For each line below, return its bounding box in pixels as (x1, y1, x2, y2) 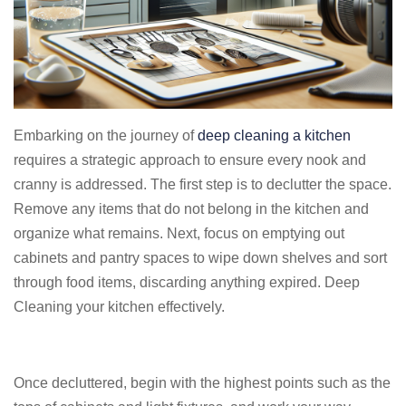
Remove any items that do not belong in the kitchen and (14, 201, 369, 217)
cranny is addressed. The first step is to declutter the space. (14, 177, 391, 192)
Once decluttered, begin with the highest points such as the (14, 375, 391, 391)
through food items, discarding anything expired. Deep (14, 275, 360, 290)
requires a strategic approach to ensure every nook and (14, 152, 366, 168)
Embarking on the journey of (14, 128, 198, 143)
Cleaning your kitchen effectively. (14, 299, 225, 314)
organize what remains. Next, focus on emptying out (14, 226, 344, 241)
